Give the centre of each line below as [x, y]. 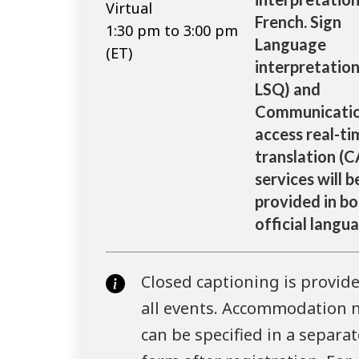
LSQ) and [287, 89]
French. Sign [298, 21]
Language [290, 44]
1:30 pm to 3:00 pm [172, 31]
